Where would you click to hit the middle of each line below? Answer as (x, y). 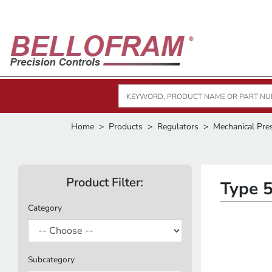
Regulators (178, 127)
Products (126, 127)
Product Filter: (105, 182)
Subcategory (51, 260)
